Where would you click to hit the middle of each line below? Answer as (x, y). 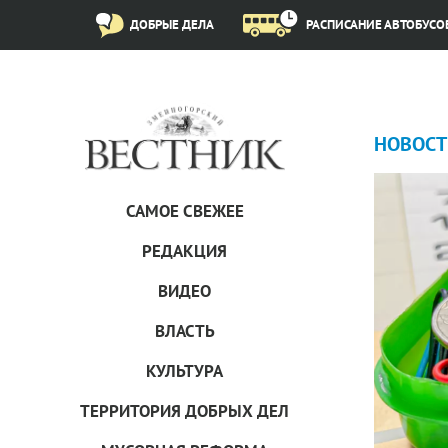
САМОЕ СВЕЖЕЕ (184, 211)
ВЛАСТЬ (184, 331)
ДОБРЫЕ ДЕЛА (172, 24)
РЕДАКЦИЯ (184, 251)
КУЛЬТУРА (184, 371)
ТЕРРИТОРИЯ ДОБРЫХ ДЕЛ (184, 411)
